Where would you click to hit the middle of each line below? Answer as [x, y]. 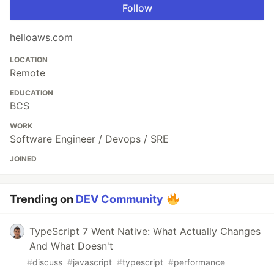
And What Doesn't [71, 246]
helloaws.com [41, 37]
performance [199, 262]
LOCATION [29, 59]
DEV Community [120, 199]
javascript [92, 262]
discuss [47, 262]
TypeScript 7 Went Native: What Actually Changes [145, 231]
